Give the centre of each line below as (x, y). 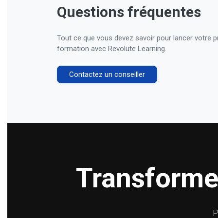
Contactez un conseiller (107, 74)
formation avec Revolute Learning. (112, 49)
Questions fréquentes (129, 12)
